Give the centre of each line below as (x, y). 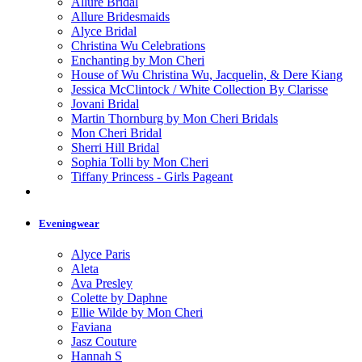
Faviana (91, 327)
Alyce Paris (101, 255)
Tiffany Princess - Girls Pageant (152, 176)
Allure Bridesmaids (120, 16)
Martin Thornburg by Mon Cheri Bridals (175, 118)
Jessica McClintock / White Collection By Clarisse (200, 89)
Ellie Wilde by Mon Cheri (137, 313)
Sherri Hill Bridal (115, 147)
